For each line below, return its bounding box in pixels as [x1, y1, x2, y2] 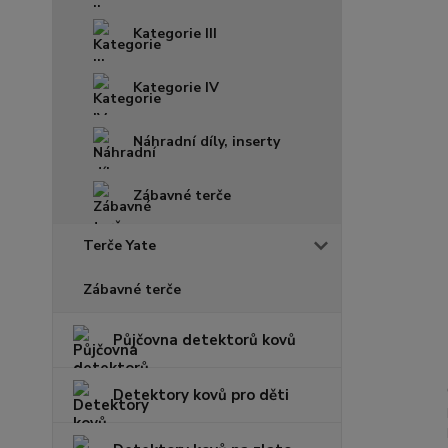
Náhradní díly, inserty [133, 132, 280, 151]
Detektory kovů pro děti [113, 385, 289, 405]
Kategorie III [133, 24, 217, 43]
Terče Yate [83, 236, 156, 255]
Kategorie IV [133, 78, 219, 97]
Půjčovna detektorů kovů [113, 330, 296, 350]
